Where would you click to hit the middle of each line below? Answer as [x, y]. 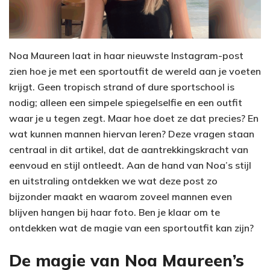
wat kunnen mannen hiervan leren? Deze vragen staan [132, 134]
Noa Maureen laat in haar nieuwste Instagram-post [126, 56]
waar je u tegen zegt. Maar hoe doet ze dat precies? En [134, 118]
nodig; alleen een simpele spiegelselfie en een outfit [126, 103]
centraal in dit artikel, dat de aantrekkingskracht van [129, 150]
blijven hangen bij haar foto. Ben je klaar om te [115, 212]
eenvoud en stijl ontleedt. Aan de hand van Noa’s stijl [130, 165]
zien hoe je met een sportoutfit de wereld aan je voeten [135, 71]
